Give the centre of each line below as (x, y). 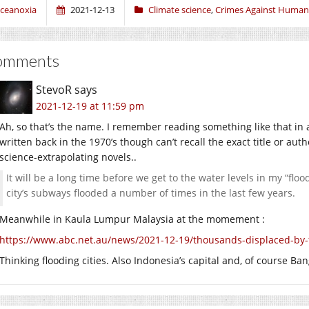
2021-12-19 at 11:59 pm (90, 106)
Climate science (180, 9)
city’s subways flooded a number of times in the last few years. (151, 192)
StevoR (54, 89)
